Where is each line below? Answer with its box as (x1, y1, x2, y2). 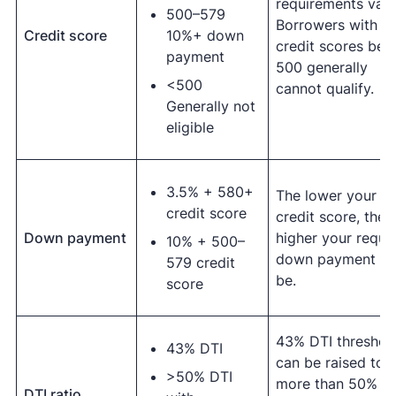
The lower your (275, 187, 377, 204)
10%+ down (165, 27, 244, 44)
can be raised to (275, 354, 385, 371)
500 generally (275, 58, 368, 76)
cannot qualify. (275, 80, 374, 97)
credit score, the (275, 208, 385, 225)
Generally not (165, 97, 255, 115)
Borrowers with (275, 16, 377, 34)
